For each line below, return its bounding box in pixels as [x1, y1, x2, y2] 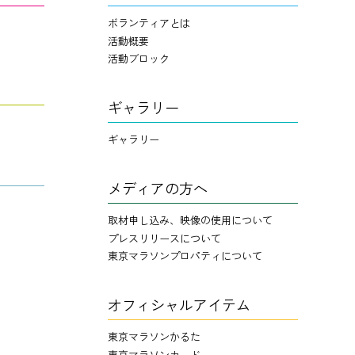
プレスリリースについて [108, 230, 221, 246]
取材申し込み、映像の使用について [108, 212, 273, 227]
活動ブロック [108, 51, 170, 66]
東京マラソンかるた [108, 329, 200, 344]
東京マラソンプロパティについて [108, 248, 262, 263]
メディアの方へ [108, 177, 208, 198]
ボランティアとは [108, 15, 190, 30]
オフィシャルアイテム [108, 294, 250, 315]
